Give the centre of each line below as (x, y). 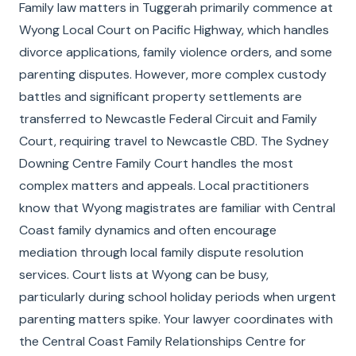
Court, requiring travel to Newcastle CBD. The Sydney (174, 141)
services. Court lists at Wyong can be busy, (144, 275)
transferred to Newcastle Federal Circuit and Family (168, 119)
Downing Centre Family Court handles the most (156, 163)
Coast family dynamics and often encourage (148, 230)
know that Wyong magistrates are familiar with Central (177, 208)
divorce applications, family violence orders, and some (176, 52)
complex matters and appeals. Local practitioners (164, 186)
